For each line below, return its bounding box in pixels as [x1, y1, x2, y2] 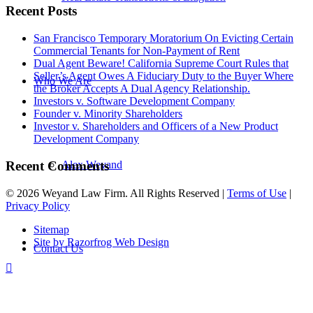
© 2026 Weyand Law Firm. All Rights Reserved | [6, 187, 227, 199]
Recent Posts [6, 3, 77, 19]
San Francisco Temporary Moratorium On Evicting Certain [34, 32, 293, 45]
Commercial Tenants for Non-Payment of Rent [34, 45, 240, 57]
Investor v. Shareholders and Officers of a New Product [34, 120, 278, 133]
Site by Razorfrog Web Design [34, 235, 169, 248]
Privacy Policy [6, 199, 70, 212]
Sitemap [34, 223, 69, 235]
